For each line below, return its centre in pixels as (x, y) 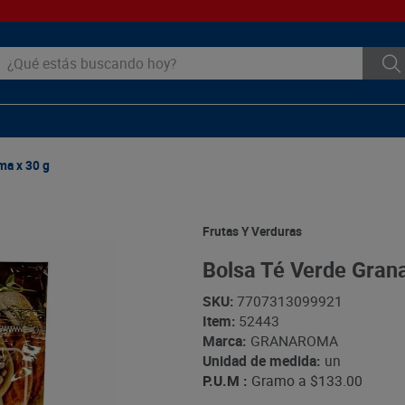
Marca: (224, 341)
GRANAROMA (294, 341)
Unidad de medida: (261, 361)
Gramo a (278, 381)
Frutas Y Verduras (252, 231)
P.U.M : (224, 381)
